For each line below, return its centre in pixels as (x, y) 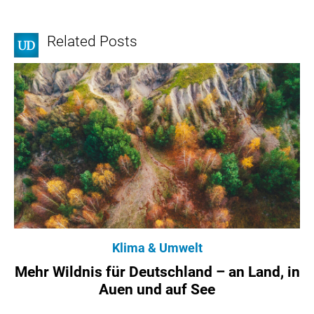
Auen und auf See (157, 289)
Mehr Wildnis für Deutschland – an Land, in (157, 272)
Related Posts (92, 41)
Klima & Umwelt (157, 247)
